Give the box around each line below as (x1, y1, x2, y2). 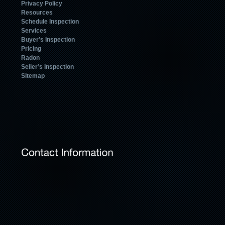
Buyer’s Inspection (21, 36, 75, 43)
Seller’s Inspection (21, 63, 74, 70)
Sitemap (21, 72, 45, 79)
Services (21, 27, 47, 34)
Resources (21, 9, 53, 16)
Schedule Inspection (21, 18, 79, 25)
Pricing (21, 45, 41, 52)
